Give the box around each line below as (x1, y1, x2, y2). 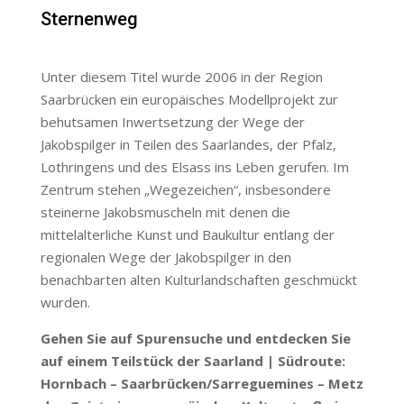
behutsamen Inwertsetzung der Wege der (40, 113, 305, 132)
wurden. (40, 293, 90, 312)
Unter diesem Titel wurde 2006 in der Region (40, 68, 323, 87)
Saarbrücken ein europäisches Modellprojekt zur (40, 90, 338, 109)
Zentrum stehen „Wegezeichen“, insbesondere (40, 180, 331, 199)
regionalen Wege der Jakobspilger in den (40, 248, 291, 267)
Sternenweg (40, 8, 138, 31)
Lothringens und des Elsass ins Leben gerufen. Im (40, 158, 349, 177)
